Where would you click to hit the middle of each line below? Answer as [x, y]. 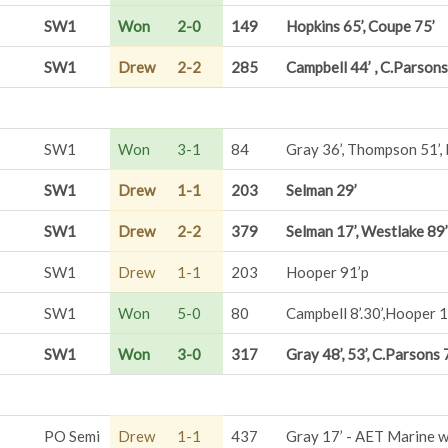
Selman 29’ [321, 190]
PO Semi [72, 436]
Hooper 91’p [327, 272]
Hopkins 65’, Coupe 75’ [360, 26]
